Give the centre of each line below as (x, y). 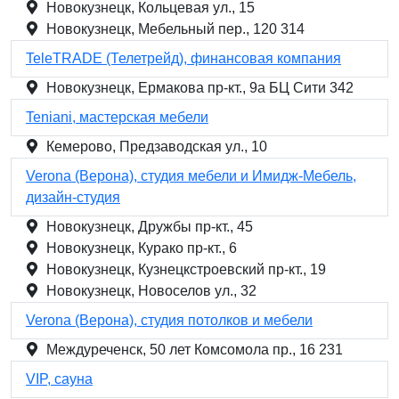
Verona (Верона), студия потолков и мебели (169, 320)
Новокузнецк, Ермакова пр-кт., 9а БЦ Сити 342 (200, 88)
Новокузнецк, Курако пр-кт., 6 (142, 248)
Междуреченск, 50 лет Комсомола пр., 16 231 (195, 350)
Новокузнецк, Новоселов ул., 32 (151, 291)
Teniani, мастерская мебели (117, 117)
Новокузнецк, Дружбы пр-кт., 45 (150, 227)
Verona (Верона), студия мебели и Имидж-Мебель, (191, 176)
